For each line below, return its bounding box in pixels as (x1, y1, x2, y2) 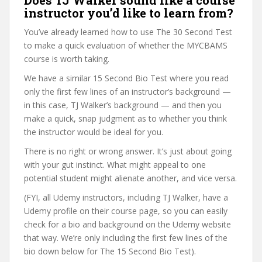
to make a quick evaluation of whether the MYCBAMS (24, 40, 227, 51)
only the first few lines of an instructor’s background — (24, 86, 231, 97)
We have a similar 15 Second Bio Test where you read (24, 73, 229, 84)
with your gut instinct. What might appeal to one (24, 159, 206, 170)
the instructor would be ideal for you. (24, 126, 163, 137)
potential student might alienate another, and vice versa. (24, 173, 237, 184)
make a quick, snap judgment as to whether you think (24, 113, 227, 124)
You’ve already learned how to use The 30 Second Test (24, 26, 232, 37)
